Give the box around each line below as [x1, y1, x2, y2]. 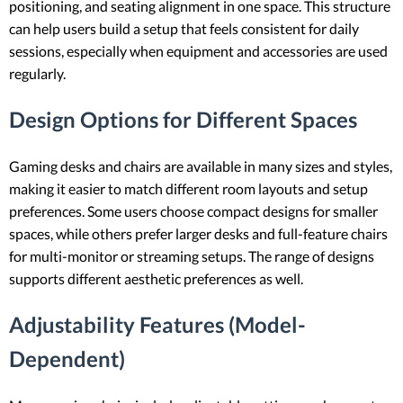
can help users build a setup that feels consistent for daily [9, 19, 359, 37]
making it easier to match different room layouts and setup [9, 179, 368, 197]
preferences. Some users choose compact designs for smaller [9, 201, 378, 219]
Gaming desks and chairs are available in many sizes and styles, [9, 157, 392, 175]
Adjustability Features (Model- [9, 310, 306, 337]
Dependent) [9, 345, 125, 372]
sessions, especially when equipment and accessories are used [9, 41, 388, 59]
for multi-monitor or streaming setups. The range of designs [9, 246, 374, 264]
